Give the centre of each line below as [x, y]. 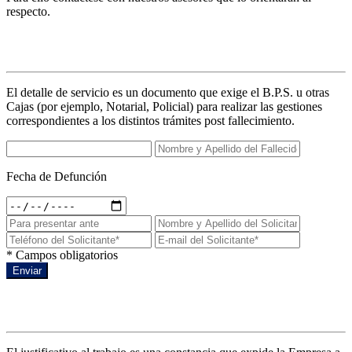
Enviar [27, 271]
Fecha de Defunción [57, 177]
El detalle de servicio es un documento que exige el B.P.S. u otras [168, 93]
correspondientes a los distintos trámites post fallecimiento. [150, 121]
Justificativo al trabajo [98, 305]
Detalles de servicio [84, 45]
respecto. [28, 12]
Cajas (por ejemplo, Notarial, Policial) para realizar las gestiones [164, 107]
